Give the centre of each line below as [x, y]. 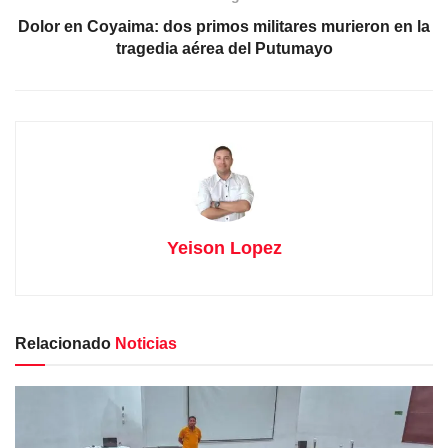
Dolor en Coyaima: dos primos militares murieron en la [224, 27]
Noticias [144, 344]
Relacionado [63, 344]
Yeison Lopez [224, 248]
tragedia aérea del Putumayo [224, 49]
